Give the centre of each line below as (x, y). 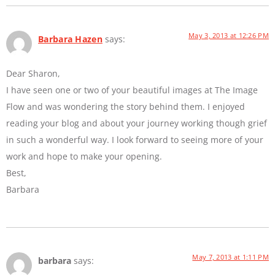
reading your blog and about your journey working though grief (137, 123)
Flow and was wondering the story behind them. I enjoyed (126, 107)
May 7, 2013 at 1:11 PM (230, 257)
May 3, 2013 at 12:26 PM (229, 35)
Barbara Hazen (70, 39)
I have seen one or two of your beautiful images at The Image (132, 90)
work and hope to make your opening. (84, 157)
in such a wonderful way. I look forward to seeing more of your (135, 140)
